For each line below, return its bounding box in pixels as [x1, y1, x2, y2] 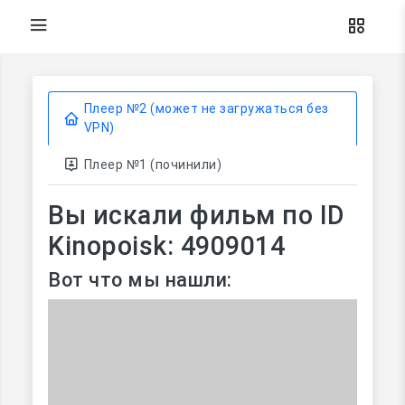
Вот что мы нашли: [48, 268, 232, 291]
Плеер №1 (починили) [83, 157, 221, 172]
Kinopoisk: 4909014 [48, 231, 285, 261]
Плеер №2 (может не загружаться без [83, 101, 329, 116]
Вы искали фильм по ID [48, 200, 344, 231]
